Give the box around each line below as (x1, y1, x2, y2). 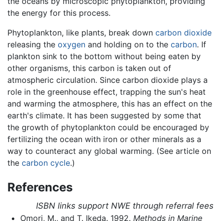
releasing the (7, 39, 58, 49)
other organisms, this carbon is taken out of (7, 63, 171, 73)
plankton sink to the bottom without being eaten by (7, 51, 201, 61)
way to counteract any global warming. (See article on (7, 146, 211, 156)
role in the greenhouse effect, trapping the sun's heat (7, 86, 206, 97)
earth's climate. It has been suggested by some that (7, 110, 201, 120)
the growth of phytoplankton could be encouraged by (7, 122, 209, 132)
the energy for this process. (7, 7, 110, 18)
